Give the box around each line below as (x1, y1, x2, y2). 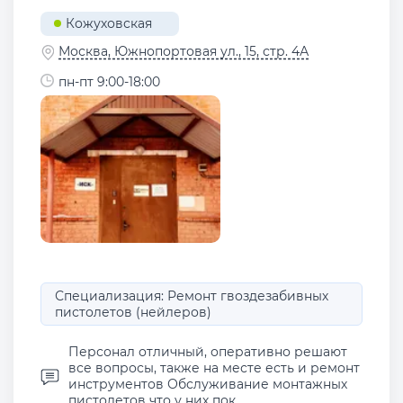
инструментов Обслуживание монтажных (68, 376, 347, 392)
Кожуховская (65, 15, 152, 32)
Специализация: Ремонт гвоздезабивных (55, 288, 328, 304)
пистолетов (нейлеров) (55, 304, 211, 320)
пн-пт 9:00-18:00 (58, 74, 160, 90)
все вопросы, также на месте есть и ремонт (68, 360, 360, 376)
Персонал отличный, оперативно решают (68, 344, 347, 360)
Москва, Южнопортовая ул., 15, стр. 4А (58, 42, 309, 59)
